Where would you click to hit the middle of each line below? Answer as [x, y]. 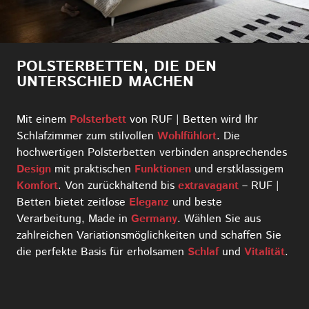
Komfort [37, 186]
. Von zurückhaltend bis [118, 186]
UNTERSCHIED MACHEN [105, 81]
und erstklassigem [237, 169]
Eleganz [149, 202]
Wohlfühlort [187, 136]
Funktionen [163, 169]
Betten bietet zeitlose [73, 202]
